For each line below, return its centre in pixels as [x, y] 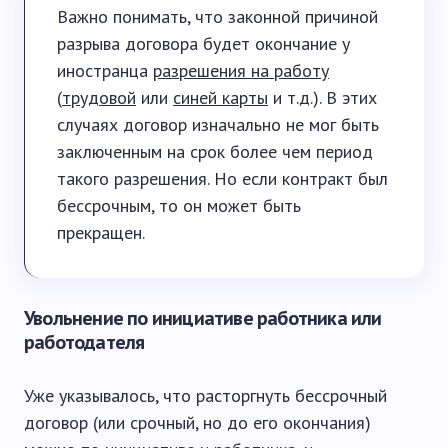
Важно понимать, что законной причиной [217, 16]
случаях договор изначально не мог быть [218, 124]
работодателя [84, 342]
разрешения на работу [241, 70]
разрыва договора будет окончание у [203, 43]
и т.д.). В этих [322, 97]
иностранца [105, 70]
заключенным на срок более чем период [215, 151]
